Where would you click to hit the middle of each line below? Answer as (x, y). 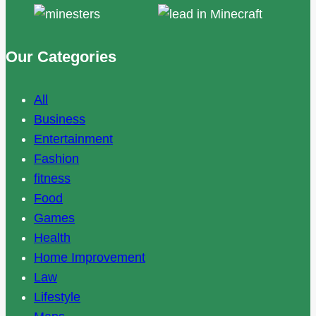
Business (60, 120)
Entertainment (73, 139)
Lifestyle (57, 297)
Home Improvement (90, 258)
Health (52, 238)
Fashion (56, 159)
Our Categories (61, 57)
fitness (52, 179)
